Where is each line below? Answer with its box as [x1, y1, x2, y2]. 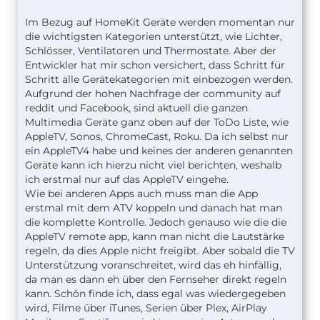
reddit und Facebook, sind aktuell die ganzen [25, 101, 248, 114]
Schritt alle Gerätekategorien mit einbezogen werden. [25, 72, 293, 86]
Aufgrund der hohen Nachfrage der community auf [25, 86, 281, 100]
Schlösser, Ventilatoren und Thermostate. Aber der [25, 44, 276, 57]
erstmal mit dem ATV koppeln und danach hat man [25, 201, 282, 214]
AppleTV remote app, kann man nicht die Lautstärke [25, 229, 284, 243]
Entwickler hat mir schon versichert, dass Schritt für [25, 58, 285, 71]
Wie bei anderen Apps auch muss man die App [25, 186, 258, 200]
